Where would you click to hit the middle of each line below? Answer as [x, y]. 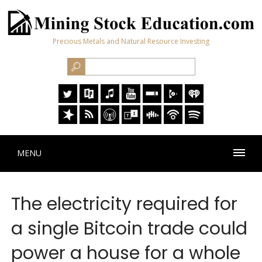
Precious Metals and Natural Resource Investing [131, 42]
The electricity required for [124, 204]
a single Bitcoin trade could [129, 229]
